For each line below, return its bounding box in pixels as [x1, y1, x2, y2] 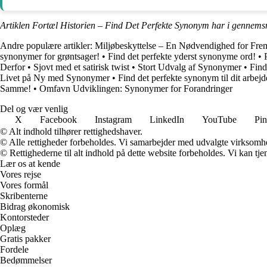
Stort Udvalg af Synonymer [138, 61, 241, 72]
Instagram [95, 114, 132, 125]
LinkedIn [150, 114, 184, 125]
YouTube [202, 114, 237, 125]
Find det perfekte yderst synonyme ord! [108, 51, 256, 61]
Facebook [40, 114, 77, 125]
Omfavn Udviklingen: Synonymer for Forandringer [39, 83, 232, 94]
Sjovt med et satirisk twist [33, 61, 129, 72]
